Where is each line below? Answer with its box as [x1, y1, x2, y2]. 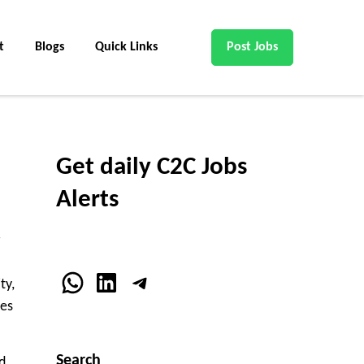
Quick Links [95, 41, 158, 54]
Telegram [127, 268, 223, 295]
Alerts [55, 188, 119, 214]
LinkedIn [93, 268, 182, 295]
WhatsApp [58, 268, 171, 295]
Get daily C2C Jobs [55, 155, 247, 181]
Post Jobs [227, 41, 278, 54]
